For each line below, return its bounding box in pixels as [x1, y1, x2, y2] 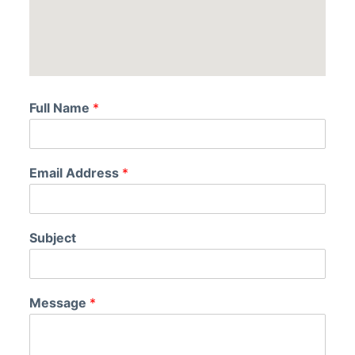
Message [29, 295, 90, 311]
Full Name [29, 100, 93, 116]
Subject [29, 230, 76, 246]
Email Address [29, 165, 122, 181]
